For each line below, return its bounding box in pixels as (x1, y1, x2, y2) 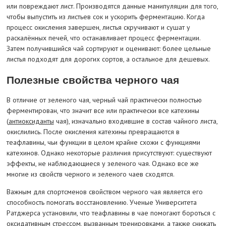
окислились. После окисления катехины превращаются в (6, 127, 180, 137)
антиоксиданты (8, 117, 54, 126)
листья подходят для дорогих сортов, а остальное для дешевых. (6, 54, 210, 64)
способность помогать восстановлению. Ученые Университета (6, 198, 197, 207)
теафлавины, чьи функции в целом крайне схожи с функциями (6, 138, 200, 147)
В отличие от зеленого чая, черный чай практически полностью (6, 95, 202, 105)
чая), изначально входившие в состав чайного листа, (53, 117, 217, 126)
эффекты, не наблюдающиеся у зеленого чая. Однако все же (6, 159, 199, 168)
